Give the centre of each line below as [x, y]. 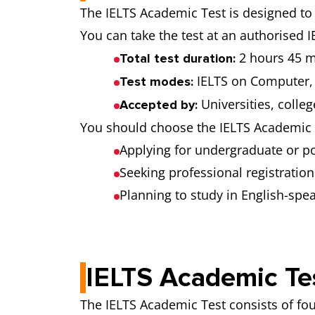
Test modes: [156, 82]
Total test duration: [178, 58]
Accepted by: [159, 105]
